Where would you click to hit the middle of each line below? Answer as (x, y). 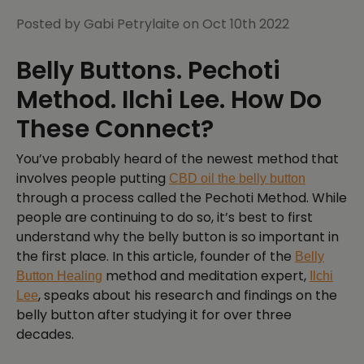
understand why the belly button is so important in (178, 237)
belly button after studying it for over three (154, 315)
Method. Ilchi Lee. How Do (169, 100)
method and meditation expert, (206, 276)
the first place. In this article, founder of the (156, 257)
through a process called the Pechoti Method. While (182, 198)
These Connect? (115, 130)
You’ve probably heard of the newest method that (178, 159)
